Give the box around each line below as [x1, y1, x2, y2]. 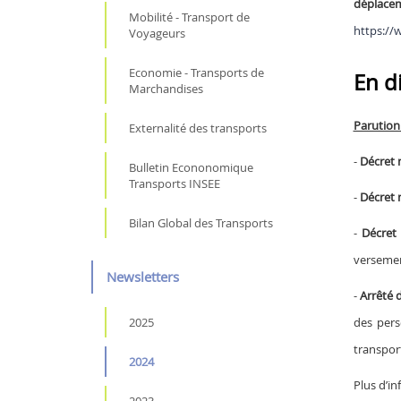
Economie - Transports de [129, 64, 264, 81]
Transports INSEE [129, 175, 220, 192]
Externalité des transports [129, 119, 267, 136]
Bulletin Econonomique [129, 158, 253, 175]
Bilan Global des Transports [129, 214, 273, 231]
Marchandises [129, 80, 203, 97]
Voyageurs [129, 24, 185, 41]
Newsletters [107, 267, 179, 286]
